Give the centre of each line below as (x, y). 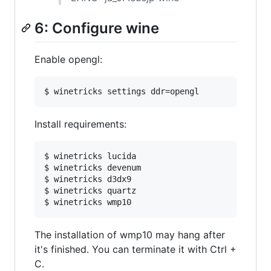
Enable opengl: (68, 59)
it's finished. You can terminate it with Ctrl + (135, 249)
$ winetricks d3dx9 (88, 179)
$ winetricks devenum (93, 167)
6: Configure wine (97, 28)
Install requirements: (80, 124)
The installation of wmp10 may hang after (130, 234)
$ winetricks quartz (90, 190)
